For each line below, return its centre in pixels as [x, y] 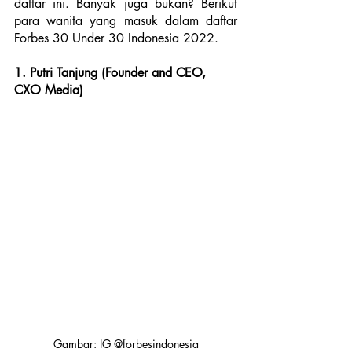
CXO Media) [49, 90]
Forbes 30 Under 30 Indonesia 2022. [116, 38]
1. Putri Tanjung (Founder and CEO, [112, 73]
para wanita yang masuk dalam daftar [126, 21]
